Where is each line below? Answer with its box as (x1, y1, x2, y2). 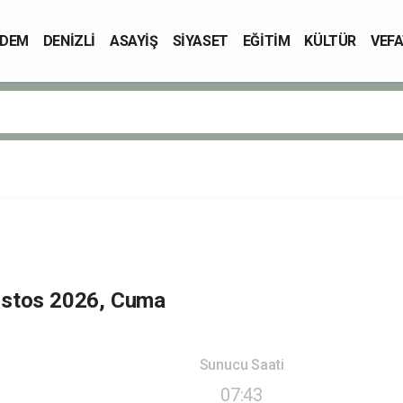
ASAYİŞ (110, 31, 158, 49)
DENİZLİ (42, 31, 95, 49)
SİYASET (172, 31, 228, 49)
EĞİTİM (242, 31, 291, 49)
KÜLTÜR (304, 31, 357, 49)
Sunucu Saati (199, 355, 284, 373)
